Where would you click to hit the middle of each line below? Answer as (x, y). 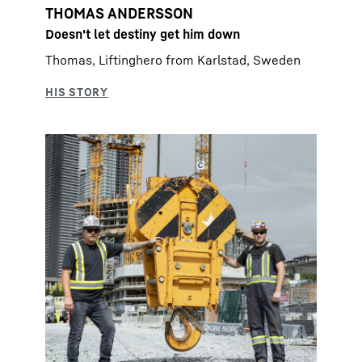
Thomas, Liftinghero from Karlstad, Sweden (173, 59)
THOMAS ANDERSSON (119, 13)
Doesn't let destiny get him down (143, 34)
